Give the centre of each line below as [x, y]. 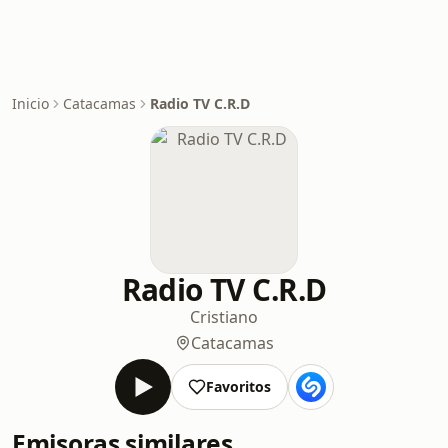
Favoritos [238, 386]
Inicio [30, 103]
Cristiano [224, 317]
